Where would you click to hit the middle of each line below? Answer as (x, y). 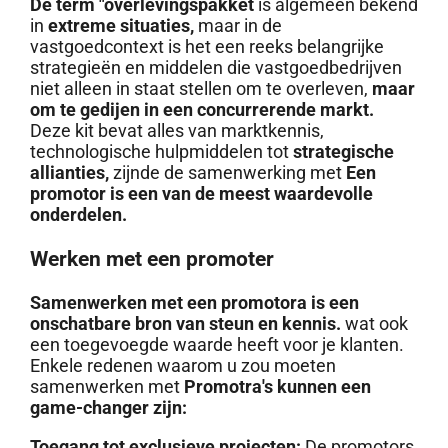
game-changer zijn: (108, 407)
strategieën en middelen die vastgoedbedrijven (215, 67)
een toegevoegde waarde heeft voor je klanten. (216, 344)
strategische (343, 151)
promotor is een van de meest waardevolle (201, 193)
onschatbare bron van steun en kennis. (185, 323)
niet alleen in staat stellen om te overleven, (198, 88)
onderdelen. (78, 214)
